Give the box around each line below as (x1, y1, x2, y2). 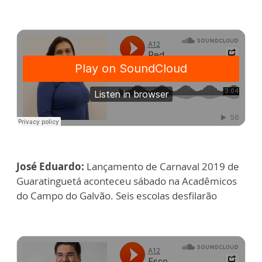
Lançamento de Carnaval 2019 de (84, 159, 239, 173)
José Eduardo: (16, 159, 84, 173)
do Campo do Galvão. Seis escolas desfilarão (16, 188, 217, 202)
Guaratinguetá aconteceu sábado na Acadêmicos (16, 174, 237, 188)
